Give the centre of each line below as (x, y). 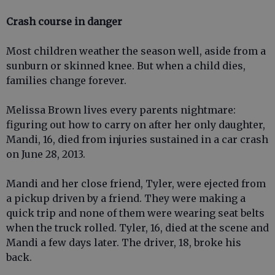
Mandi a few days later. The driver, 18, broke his (124, 242)
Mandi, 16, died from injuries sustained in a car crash (137, 139)
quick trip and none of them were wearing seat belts (135, 213)
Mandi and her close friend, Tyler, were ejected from (136, 184)
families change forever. (66, 80)
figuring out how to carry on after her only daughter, (136, 125)
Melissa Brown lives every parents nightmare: (121, 110)
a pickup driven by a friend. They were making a (126, 198)
